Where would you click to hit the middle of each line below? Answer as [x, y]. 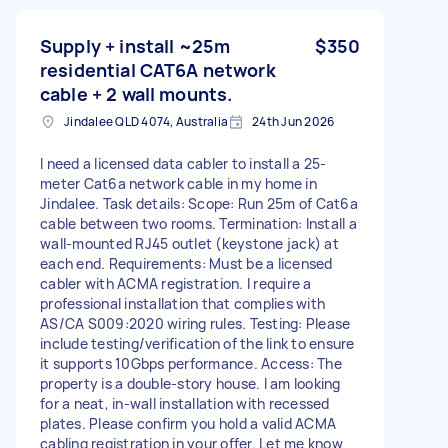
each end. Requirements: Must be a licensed [186, 263]
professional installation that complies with [182, 303]
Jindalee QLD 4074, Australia [146, 121]
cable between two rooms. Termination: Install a [198, 223]
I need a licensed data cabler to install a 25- [183, 163]
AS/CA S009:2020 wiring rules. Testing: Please [195, 323]
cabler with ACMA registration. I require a [176, 283]
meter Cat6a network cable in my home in [178, 183]
